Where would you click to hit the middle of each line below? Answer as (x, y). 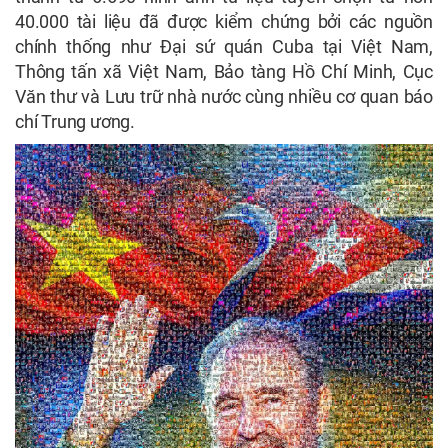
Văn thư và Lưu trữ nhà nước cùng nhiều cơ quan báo (224, 97)
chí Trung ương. (75, 122)
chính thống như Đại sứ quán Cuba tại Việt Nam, (224, 47)
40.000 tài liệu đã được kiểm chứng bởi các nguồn (224, 22)
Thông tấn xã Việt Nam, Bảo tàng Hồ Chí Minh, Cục (224, 72)
